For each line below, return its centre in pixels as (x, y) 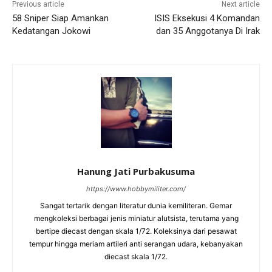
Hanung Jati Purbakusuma (136, 172)
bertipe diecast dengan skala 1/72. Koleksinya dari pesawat (136, 231)
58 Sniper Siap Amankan (60, 19)
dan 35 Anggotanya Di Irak (208, 31)
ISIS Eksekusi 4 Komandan (207, 19)
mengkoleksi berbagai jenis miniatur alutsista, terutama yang (136, 219)
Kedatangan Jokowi (51, 31)
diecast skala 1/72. (136, 257)
